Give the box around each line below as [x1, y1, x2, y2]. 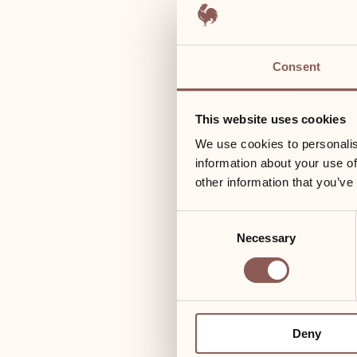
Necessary [237, 231, 296, 245]
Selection [176, 231, 225, 245]
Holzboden [76, 320, 145, 335]
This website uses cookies [194, 112, 346, 126]
